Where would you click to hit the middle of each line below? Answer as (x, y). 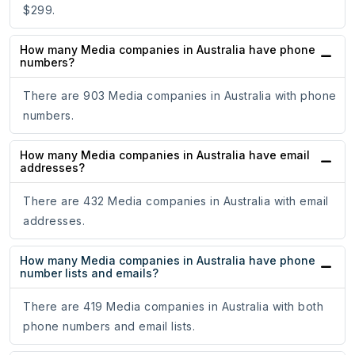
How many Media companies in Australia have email (165, 155)
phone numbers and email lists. (109, 326)
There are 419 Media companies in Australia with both (173, 307)
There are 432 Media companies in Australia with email (176, 201)
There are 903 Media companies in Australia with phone (180, 96)
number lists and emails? (89, 273)
